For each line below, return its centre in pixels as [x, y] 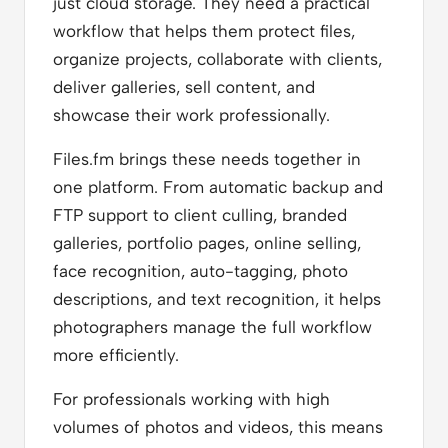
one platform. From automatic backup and [218, 186]
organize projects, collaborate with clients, [217, 58]
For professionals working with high [191, 398]
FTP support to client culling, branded [200, 214]
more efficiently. [116, 354]
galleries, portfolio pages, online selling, [207, 242]
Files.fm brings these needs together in [207, 158]
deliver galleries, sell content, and [184, 86]
